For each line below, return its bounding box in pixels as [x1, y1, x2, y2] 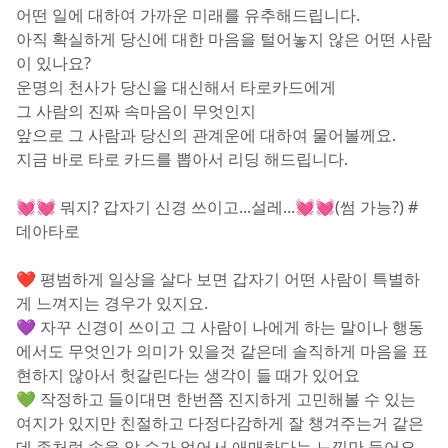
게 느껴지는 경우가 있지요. [16, 292, 212, 314]
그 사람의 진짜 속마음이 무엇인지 [16, 100, 256, 122]
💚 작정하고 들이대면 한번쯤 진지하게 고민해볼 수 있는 [16, 388, 416, 410]
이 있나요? [16, 52, 91, 74]
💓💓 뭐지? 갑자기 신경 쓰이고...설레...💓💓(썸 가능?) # [16, 196, 418, 218]
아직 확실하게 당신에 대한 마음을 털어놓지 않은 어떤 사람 [16, 28, 432, 50]
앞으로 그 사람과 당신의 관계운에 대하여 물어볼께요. [16, 124, 396, 146]
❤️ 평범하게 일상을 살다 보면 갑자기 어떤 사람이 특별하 [16, 268, 420, 290]
